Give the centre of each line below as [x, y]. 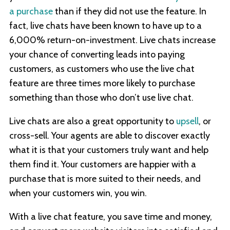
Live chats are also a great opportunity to [93, 121]
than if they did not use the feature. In [130, 11]
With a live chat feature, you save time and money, [111, 216]
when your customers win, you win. [78, 193]
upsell [187, 121]
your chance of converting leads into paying [97, 54]
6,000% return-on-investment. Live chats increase [112, 40]
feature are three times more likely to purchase [102, 83]
